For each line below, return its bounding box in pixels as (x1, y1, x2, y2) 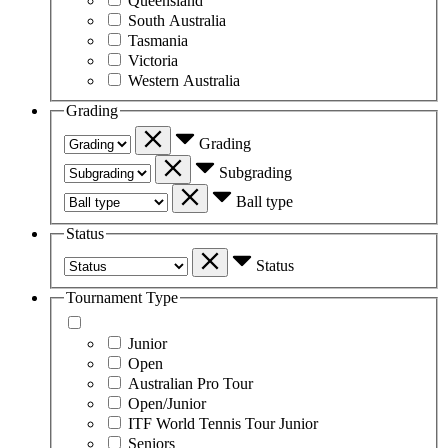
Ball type (236, 192, 293, 210)
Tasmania (128, 31, 188, 49)
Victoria (128, 51, 178, 69)
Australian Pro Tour (128, 374, 253, 392)
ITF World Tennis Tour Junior (128, 414, 318, 432)
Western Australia (128, 71, 240, 89)
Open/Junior (128, 394, 206, 412)
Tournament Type (66, 289, 178, 307)
